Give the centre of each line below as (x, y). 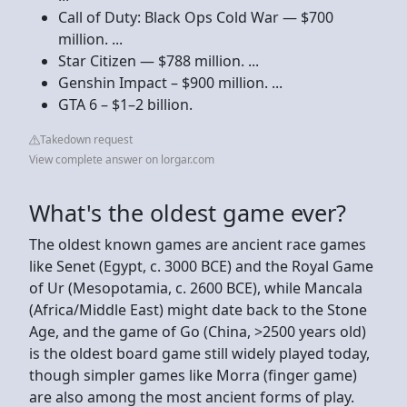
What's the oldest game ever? (188, 212)
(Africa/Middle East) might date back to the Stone (198, 309)
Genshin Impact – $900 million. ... (170, 82)
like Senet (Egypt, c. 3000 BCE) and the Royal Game (201, 266)
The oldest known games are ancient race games (198, 244)
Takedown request (86, 139)
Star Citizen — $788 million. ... (159, 60)
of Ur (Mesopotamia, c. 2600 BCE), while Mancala (196, 288)
